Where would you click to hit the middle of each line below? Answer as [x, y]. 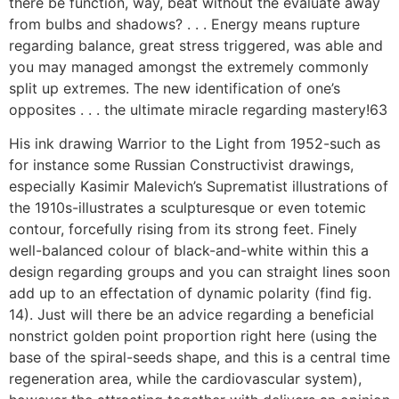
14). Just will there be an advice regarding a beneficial [191, 315]
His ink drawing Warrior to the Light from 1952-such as [195, 144]
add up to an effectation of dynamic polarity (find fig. [190, 293]
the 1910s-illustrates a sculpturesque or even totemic [187, 208]
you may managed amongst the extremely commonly [189, 66]
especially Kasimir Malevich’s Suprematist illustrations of [199, 187]
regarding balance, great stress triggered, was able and [196, 45]
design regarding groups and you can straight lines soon [199, 272]
